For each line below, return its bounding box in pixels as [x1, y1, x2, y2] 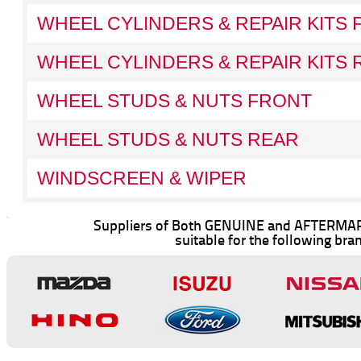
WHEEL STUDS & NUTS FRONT [36, 90, 312, 111]
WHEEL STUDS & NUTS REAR [36, 129, 299, 150]
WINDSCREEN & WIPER [36, 168, 247, 189]
